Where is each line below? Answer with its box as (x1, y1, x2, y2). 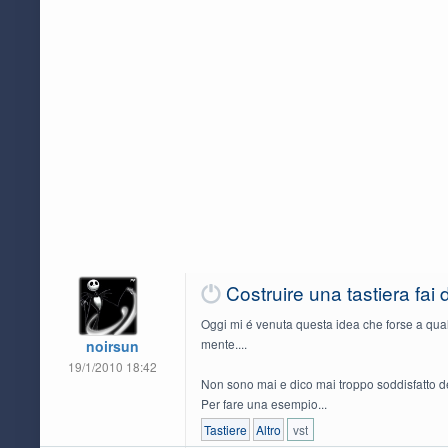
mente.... (200, 335, 247, 353)
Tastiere (203, 421, 247, 439)
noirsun (85, 336, 139, 357)
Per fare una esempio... (200, 395, 327, 413)
